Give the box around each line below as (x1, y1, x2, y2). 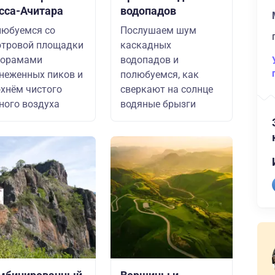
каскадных (120, 39, 171, 51)
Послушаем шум (120, 25, 196, 36)
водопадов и (120, 54, 179, 66)
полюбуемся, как (120, 69, 199, 80)
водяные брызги (120, 98, 196, 110)
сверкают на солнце (120, 83, 213, 95)
